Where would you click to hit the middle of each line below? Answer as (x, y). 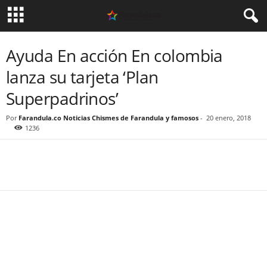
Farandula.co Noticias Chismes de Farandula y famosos (108, 118)
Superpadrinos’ (62, 98)
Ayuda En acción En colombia (114, 55)
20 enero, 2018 (229, 118)
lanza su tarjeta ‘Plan (82, 77)
